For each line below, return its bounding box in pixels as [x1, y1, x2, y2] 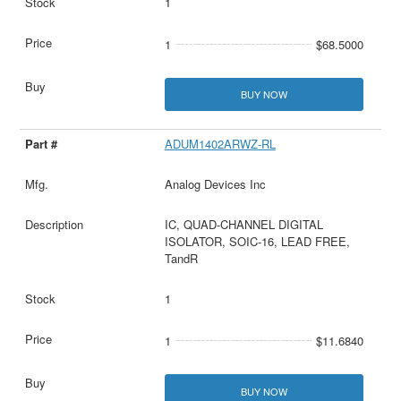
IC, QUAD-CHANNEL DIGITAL [164, 216, 323, 234]
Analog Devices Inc [164, 175, 266, 193]
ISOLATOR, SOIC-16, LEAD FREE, [164, 233, 350, 251]
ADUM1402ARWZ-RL [164, 135, 276, 153]
